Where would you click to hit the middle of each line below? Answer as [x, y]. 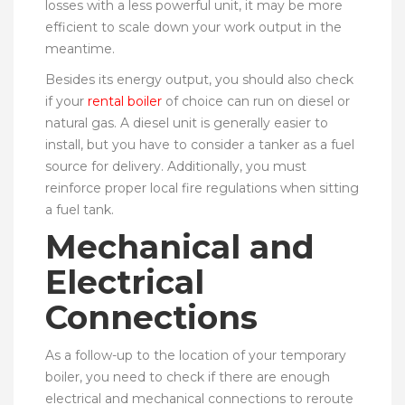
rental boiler [125, 101]
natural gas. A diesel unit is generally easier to [187, 122]
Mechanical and [180, 246]
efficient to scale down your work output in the [193, 27]
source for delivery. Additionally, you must [176, 166]
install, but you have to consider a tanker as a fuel [200, 144]
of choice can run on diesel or [256, 101]
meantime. [80, 48]
